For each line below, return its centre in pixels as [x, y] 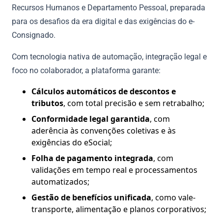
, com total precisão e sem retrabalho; [134, 103]
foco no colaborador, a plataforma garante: [86, 71]
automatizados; [60, 182]
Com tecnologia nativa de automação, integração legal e [109, 57]
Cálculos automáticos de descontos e [104, 92]
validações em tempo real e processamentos [114, 170]
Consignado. [34, 35]
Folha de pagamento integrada [92, 158]
